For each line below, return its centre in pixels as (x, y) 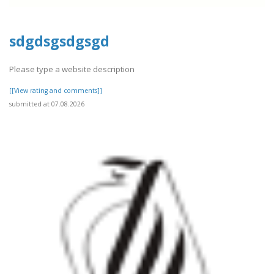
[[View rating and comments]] (56, 91)
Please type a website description (72, 69)
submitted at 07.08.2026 (47, 104)
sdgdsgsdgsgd (59, 41)
